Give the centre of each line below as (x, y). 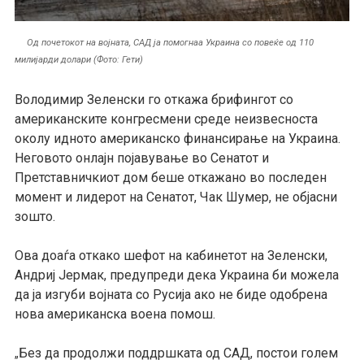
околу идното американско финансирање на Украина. (177, 138)
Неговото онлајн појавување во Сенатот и (141, 158)
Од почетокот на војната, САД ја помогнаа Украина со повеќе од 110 (170, 43)
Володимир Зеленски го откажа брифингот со (154, 99)
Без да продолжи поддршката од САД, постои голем (178, 353)
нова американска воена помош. (115, 314)
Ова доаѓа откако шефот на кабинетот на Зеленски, (171, 255)
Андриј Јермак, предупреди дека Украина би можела (176, 275)
